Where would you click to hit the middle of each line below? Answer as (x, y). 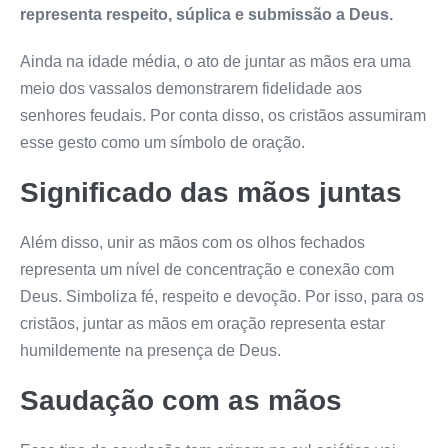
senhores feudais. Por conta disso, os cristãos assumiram (223, 115)
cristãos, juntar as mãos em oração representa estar (202, 323)
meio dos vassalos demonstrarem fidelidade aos (191, 88)
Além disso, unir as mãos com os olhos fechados (192, 242)
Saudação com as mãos (181, 400)
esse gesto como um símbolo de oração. (162, 142)
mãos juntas (319, 192)
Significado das (128, 192)
